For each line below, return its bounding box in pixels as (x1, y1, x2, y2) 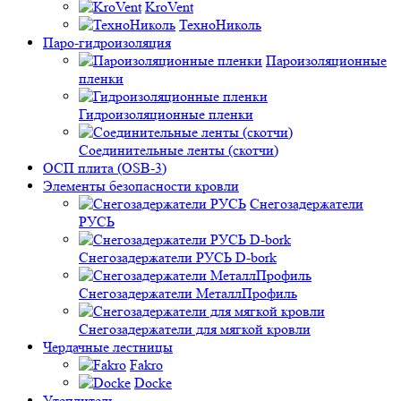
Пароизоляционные (266, 52, 387, 69)
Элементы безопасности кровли (43, 177, 239, 194)
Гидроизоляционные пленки (79, 106, 253, 123)
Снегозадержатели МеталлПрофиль (79, 285, 297, 302)
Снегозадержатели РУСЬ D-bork (79, 249, 277, 266)
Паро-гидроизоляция (43, 34, 171, 51)
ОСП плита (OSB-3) (43, 159, 166, 176)
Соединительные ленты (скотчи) (79, 141, 278, 158)
